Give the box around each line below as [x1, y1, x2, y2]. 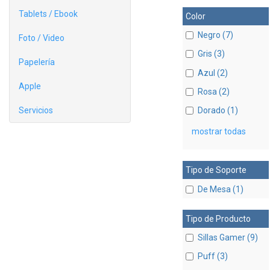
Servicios [19, 105, 53, 115]
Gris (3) [197, 49, 225, 59]
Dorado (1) [197, 105, 238, 116]
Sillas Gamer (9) [197, 232, 258, 242]
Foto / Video [19, 33, 64, 43]
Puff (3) [197, 251, 228, 262]
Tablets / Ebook [19, 9, 78, 19]
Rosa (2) [197, 87, 230, 97]
